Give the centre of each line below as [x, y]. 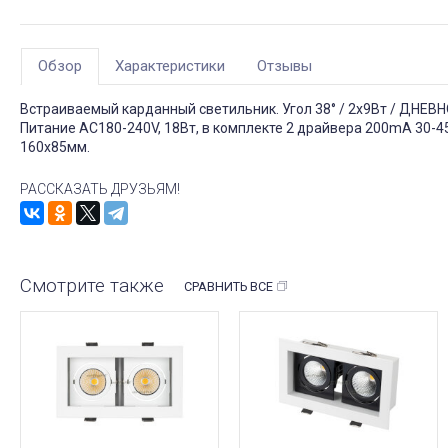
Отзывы [284, 66]
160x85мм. [55, 147]
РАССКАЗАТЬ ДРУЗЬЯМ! [100, 189]
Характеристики [170, 66]
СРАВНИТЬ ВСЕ [228, 287]
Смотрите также [92, 285]
